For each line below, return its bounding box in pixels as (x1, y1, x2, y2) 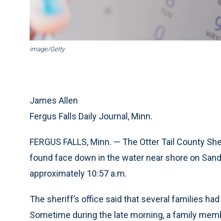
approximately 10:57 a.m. (30, 168, 127, 179)
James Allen (30, 95, 78, 106)
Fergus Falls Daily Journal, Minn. (30, 111, 152, 122)
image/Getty (30, 45, 65, 53)
